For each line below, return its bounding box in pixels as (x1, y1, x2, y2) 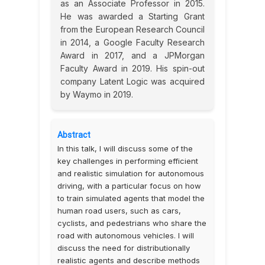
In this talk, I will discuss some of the (57, 144, 193, 153)
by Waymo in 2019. (60, 89, 134, 99)
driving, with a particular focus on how (57, 181, 202, 190)
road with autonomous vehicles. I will (57, 231, 195, 240)
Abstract (57, 130, 91, 140)
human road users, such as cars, (57, 206, 182, 215)
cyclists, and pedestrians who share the (57, 218, 207, 228)
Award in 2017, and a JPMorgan (60, 50, 205, 60)
